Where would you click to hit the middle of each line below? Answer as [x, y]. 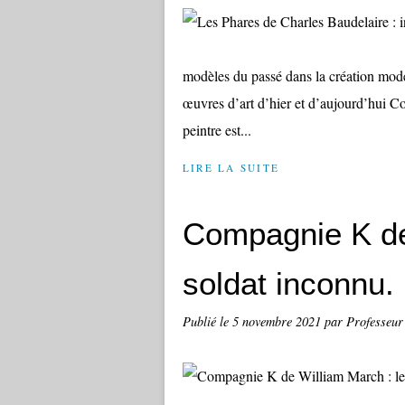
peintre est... [217, 130]
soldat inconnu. [288, 283]
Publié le [207, 321]
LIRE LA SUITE [231, 168]
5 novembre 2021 [278, 321]
